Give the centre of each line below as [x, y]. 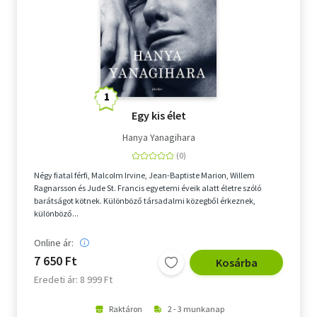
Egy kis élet [158, 116]
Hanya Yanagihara [158, 138]
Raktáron [125, 309]
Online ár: [54, 243]
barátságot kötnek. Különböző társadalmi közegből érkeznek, [145, 201]
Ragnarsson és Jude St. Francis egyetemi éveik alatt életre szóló [148, 188]
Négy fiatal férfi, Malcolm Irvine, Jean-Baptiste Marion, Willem [144, 175]
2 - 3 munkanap [196, 309]
